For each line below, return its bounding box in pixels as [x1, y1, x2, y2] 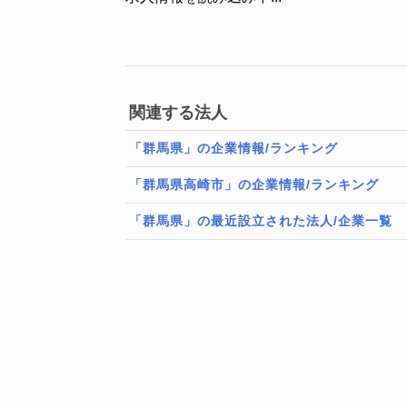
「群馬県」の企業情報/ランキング [129, 141, 338, 155]
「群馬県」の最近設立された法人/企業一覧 [129, 213, 392, 228]
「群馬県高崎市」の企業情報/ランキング [129, 177, 379, 192]
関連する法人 [129, 104, 227, 122]
